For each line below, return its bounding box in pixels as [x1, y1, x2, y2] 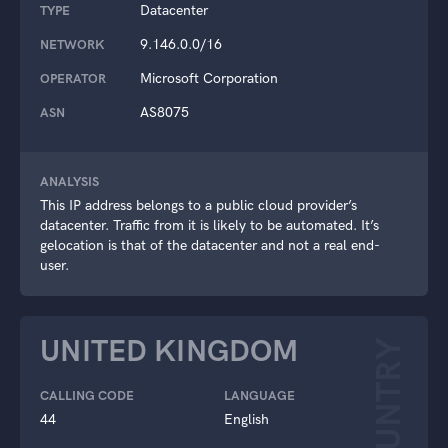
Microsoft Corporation [140, 69, 278, 87]
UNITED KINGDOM [40, 332, 298, 369]
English [224, 410, 269, 428]
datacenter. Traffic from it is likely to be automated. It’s [40, 216, 379, 234]
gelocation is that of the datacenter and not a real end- [40, 236, 380, 254]
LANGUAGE [224, 387, 295, 403]
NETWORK [40, 36, 104, 52]
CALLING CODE [40, 387, 134, 403]
